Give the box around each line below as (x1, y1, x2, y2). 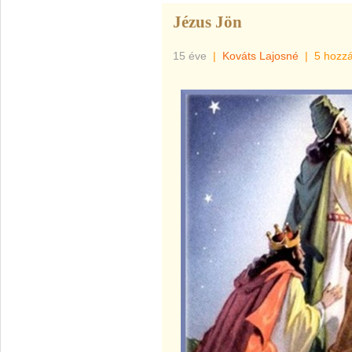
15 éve (173, 49, 210, 62)
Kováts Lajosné (222, 49, 299, 62)
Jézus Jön (173, 13, 242, 31)
